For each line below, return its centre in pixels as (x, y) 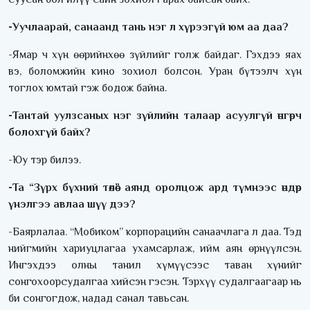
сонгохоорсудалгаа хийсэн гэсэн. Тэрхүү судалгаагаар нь (155, 282)
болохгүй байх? (49, 133)
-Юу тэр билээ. (46, 160)
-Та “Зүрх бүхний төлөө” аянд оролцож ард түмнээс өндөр (155, 188)
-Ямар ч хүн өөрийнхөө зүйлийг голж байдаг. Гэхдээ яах (155, 55)
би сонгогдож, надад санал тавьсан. (99, 299)
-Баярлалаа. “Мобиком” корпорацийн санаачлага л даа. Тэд (155, 232)
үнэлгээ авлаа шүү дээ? (72, 204)
